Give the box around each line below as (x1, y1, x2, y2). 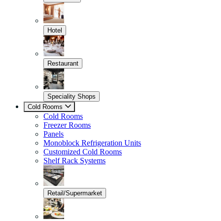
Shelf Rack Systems (43, 156, 106, 165)
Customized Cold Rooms (43, 147, 122, 156)
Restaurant (47, 60, 78, 67)
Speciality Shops (47, 93, 96, 100)
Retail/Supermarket (47, 189, 102, 197)
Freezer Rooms (43, 121, 91, 129)
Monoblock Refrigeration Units (43, 139, 141, 147)
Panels (43, 130, 64, 138)
